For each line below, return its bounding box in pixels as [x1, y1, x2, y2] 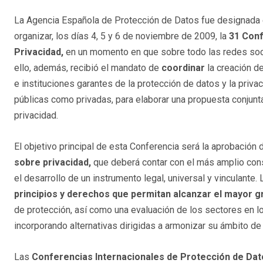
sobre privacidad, [14, 157, 93, 168]
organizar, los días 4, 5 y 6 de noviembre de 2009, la [14, 31, 229, 42]
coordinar [161, 62, 207, 74]
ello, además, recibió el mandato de [14, 62, 161, 74]
